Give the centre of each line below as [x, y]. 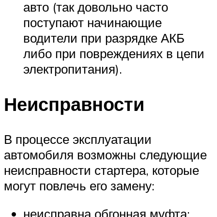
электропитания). [73, 69]
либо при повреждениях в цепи [114, 54]
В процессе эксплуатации [78, 139]
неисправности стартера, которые [101, 170]
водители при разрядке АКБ [104, 38]
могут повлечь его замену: [79, 186]
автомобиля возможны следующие [105, 155]
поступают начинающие [93, 23]
